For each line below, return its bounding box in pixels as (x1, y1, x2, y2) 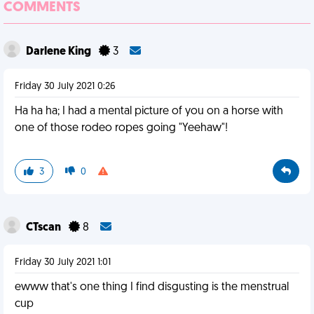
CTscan (26, 222, 63, 233)
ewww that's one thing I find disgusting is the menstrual (15, 282, 289, 293)
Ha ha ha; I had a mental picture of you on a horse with (15, 106, 283, 117)
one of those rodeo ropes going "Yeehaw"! (15, 123, 228, 134)
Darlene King (26, 46, 93, 57)
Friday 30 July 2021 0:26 (15, 81, 116, 92)
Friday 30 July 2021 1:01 (15, 257, 111, 268)
